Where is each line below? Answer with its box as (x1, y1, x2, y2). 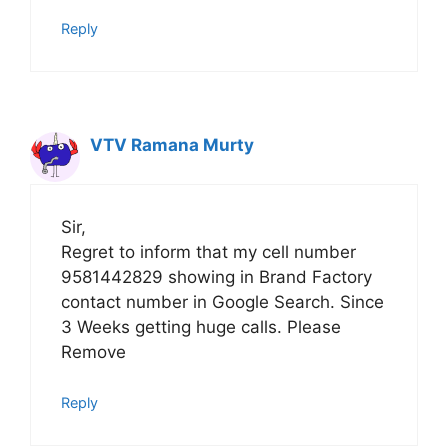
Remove (61, 341, 126, 362)
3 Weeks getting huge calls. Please (61, 316, 341, 337)
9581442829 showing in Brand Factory (61, 266, 372, 287)
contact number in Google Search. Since (61, 291, 384, 312)
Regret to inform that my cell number (61, 241, 356, 262)
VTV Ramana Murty (90, 135, 254, 156)
